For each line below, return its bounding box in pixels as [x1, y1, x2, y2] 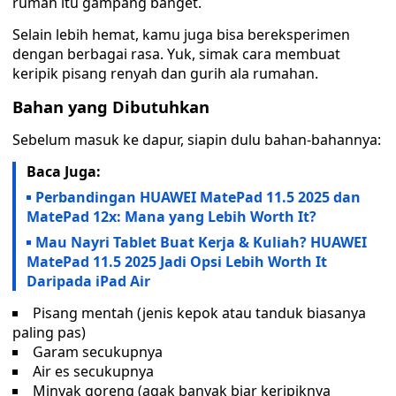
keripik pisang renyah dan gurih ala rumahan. [12, 64, 318, 83]
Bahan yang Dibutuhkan [12, 95, 209, 118]
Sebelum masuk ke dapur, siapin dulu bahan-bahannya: [12, 130, 381, 149]
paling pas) [12, 323, 86, 342]
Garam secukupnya [33, 342, 163, 362]
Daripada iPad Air [27, 271, 150, 291]
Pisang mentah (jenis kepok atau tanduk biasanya [33, 303, 366, 323]
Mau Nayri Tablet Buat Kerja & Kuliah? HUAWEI [35, 232, 367, 252]
